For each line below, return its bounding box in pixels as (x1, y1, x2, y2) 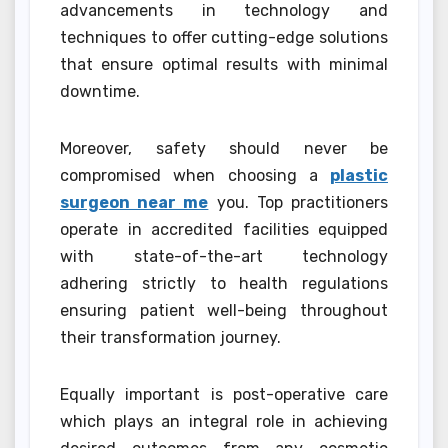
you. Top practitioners (208, 192, 389, 212)
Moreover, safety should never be (60, 138, 388, 158)
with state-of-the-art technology (60, 246, 388, 266)
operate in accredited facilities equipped (60, 219, 388, 239)
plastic (330, 165, 388, 185)
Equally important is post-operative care (60, 384, 388, 404)
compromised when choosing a (60, 165, 330, 185)
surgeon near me (60, 192, 209, 212)
